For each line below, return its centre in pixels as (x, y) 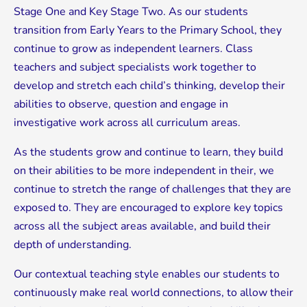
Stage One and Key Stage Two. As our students (131, 12)
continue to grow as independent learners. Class (133, 49)
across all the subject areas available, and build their (142, 226)
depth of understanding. (73, 245)
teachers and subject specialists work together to (135, 67)
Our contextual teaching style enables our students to (147, 274)
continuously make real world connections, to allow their (153, 293)
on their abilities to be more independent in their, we (144, 171)
